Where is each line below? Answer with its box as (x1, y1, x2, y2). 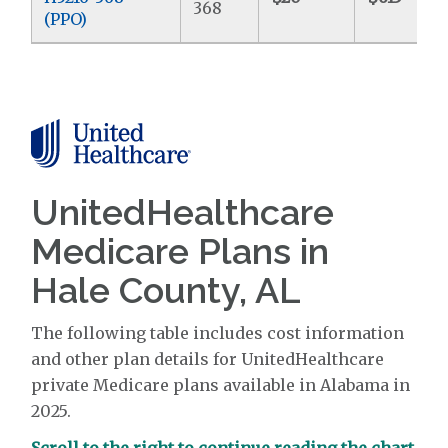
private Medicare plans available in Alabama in (31, 374, 411, 395)
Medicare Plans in (31, 229, 330, 272)
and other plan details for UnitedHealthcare (31, 348, 385, 369)
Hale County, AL (31, 268, 302, 311)
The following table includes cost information (31, 322, 405, 343)
